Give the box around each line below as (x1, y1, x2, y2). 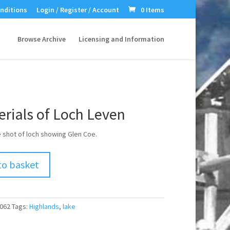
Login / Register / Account (36, 5, 120, 14)
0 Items (141, 5, 165, 14)
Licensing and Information (79, 34, 165, 44)
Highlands (29, 201, 59, 211)
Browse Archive (17, 34, 66, 44)
